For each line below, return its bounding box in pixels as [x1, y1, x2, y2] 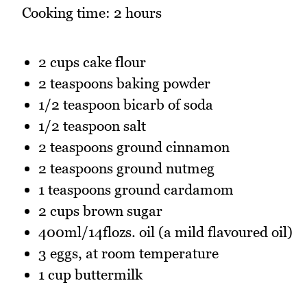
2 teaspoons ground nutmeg [38, 160, 214, 177]
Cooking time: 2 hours [22, 3, 162, 21]
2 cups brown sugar [38, 202, 162, 220]
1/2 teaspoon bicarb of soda [38, 96, 213, 114]
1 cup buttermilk [38, 266, 143, 284]
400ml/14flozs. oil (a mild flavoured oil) [38, 223, 293, 241]
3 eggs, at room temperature [38, 245, 219, 262]
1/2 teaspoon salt [38, 117, 146, 135]
